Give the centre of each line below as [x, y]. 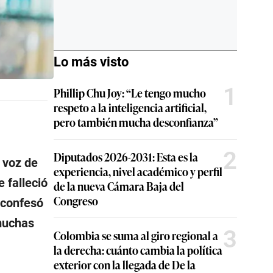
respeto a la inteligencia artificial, [130, 107]
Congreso [76, 200]
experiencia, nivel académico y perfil [138, 171]
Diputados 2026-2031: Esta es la [126, 157]
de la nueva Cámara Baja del [119, 186]
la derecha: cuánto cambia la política [138, 250]
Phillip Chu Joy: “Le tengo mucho [130, 93]
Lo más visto [91, 62]
